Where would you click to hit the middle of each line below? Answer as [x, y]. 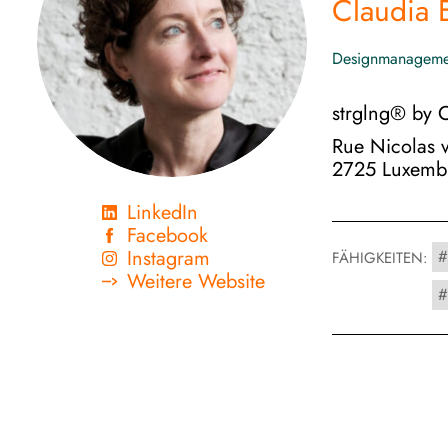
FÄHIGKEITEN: [380, 258]
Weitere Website [196, 281]
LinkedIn [162, 212]
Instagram [168, 258]
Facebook [167, 235]
